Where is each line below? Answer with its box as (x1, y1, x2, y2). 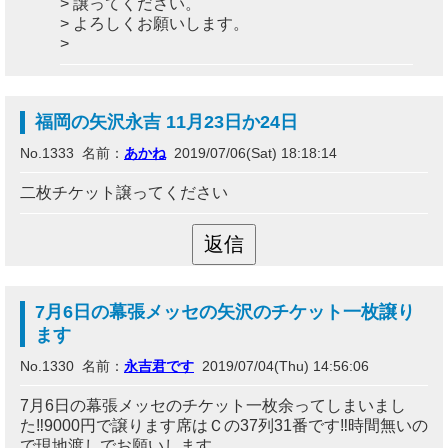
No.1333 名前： (20, 145, 124, 161)
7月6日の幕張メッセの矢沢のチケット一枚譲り (35, 302, 415, 322)
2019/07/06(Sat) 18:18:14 (166, 145, 337, 161)
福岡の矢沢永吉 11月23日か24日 (35, 112, 298, 132)
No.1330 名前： (20, 358, 124, 374)
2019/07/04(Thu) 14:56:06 (194, 358, 369, 374)
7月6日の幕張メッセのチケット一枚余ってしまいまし (20, 397, 406, 414)
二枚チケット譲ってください (20, 184, 228, 201)
